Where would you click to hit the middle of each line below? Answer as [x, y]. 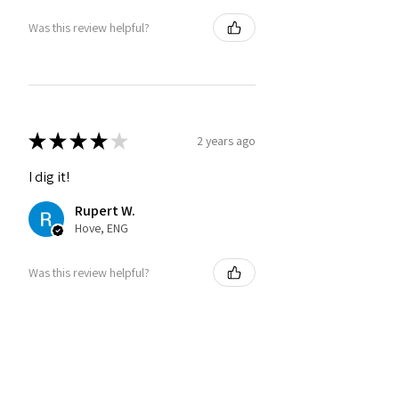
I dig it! [49, 177]
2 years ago [226, 140]
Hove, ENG [102, 228]
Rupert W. [105, 211]
